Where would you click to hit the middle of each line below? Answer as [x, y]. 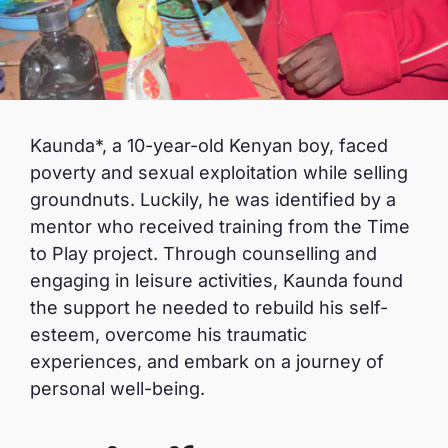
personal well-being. [117, 388]
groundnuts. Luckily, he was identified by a [213, 199]
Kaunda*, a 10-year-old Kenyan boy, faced [209, 145]
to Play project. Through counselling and [203, 253]
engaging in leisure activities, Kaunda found [216, 280]
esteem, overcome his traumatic [168, 334]
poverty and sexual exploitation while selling [219, 172]
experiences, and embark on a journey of [207, 361]
